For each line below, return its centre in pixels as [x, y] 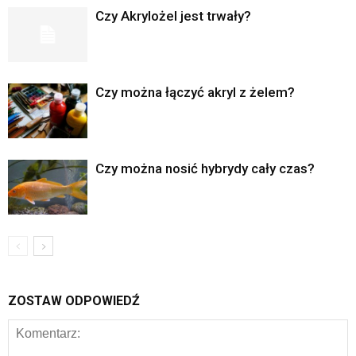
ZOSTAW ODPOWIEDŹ [74, 301]
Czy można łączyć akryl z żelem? [195, 93]
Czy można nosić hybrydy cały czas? [205, 169]
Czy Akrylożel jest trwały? [173, 16]
